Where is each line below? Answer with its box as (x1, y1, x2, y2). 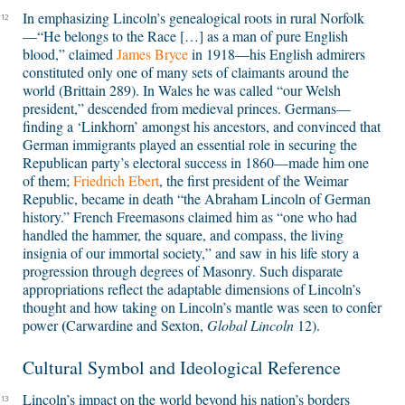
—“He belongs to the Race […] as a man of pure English (23, 26, 348, 46)
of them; (23, 171, 73, 191)
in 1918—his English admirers (188, 44, 365, 64)
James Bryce (117, 44, 188, 64)
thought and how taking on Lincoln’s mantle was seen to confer (23, 297, 381, 317)
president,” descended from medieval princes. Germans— (23, 99, 351, 118)
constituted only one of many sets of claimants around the (23, 62, 349, 82)
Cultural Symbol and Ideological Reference (23, 355, 341, 381)
